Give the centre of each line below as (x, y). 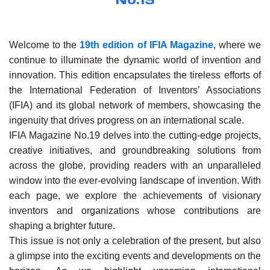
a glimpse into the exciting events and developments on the (135, 256)
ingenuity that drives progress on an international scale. (127, 120)
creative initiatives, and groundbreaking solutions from (135, 150)
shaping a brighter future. (62, 226)
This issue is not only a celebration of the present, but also (135, 241)
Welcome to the (45, 45)
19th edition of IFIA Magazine (146, 45)
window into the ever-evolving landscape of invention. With (135, 181)
